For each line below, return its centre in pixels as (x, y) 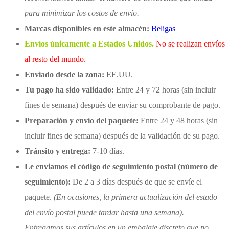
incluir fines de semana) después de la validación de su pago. (122, 135)
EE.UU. (119, 74)
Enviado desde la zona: (64, 74)
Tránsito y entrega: (59, 151)
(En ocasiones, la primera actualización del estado (135, 197)
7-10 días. (108, 151)
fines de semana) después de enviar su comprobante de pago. (122, 105)
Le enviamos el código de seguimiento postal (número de (121, 166)
